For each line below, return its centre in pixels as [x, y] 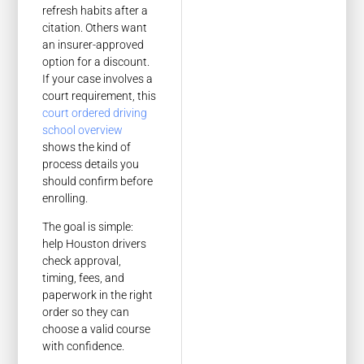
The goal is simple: [88, 226]
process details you [91, 164]
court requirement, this [100, 95]
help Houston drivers [95, 243]
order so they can [86, 312]
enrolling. [65, 198]
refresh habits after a [95, 10]
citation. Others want [95, 27]
